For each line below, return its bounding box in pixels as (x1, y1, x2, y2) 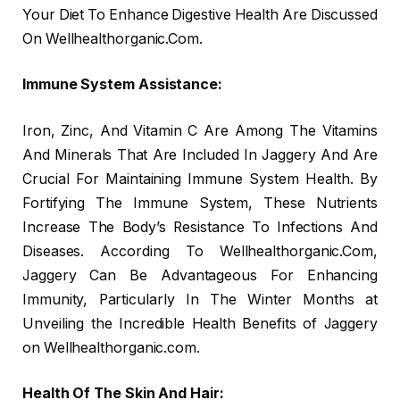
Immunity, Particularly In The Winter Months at (22, 290, 378, 308)
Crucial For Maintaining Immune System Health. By (22, 170, 378, 187)
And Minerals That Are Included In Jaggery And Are (22, 146, 378, 163)
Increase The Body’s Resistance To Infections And (22, 218, 378, 236)
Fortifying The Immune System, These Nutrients (22, 194, 378, 212)
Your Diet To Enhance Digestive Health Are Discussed (22, 5, 378, 23)
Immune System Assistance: (22, 76, 223, 94)
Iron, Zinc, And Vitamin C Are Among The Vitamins (22, 121, 378, 139)
